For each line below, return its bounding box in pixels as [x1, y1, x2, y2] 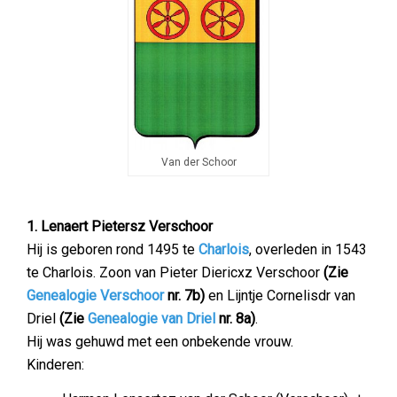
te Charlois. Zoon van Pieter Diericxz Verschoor [27, 264, 323, 281]
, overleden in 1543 [249, 241, 367, 258]
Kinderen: [27, 356, 84, 373]
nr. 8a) [215, 310, 255, 327]
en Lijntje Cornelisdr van [205, 287, 355, 304]
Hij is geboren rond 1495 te [27, 241, 198, 258]
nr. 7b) [164, 287, 205, 304]
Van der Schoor [160, 156, 237, 168]
